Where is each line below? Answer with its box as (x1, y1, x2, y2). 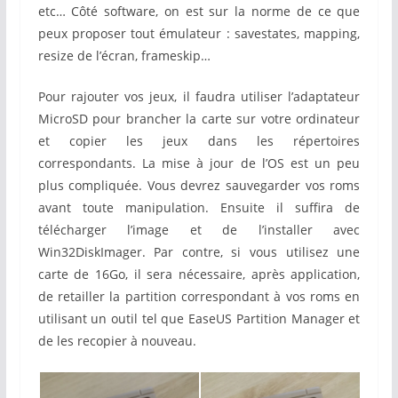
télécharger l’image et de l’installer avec (37, 221, 361, 239)
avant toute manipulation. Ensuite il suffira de (37, 199, 361, 217)
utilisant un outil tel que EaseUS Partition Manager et (37, 310, 361, 328)
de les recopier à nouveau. (37, 332, 196, 350)
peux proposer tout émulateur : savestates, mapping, (37, 25, 361, 43)
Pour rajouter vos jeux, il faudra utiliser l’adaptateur (37, 88, 361, 106)
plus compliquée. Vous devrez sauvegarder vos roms (37, 177, 361, 195)
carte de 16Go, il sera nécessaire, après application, (37, 266, 361, 283)
